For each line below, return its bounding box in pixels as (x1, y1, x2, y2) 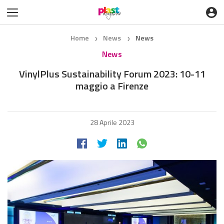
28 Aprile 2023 (89, 117, 134, 127)
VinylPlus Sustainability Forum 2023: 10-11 (18, 66, 205, 81)
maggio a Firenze (75, 78, 148, 93)
